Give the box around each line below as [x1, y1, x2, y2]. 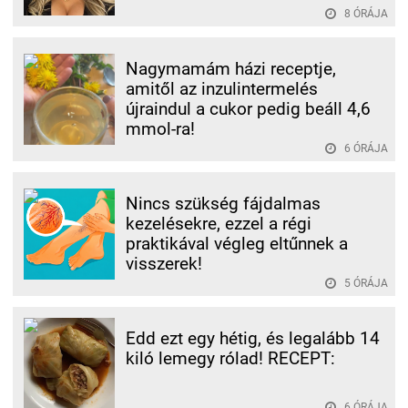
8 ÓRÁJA [344, 6, 388, 20]
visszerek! [126, 253, 202, 274]
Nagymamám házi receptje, [126, 58, 336, 79]
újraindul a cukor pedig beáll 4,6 [126, 98, 371, 119]
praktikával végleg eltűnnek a [126, 233, 348, 254]
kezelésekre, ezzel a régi [126, 213, 311, 234]
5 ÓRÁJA [344, 276, 388, 290]
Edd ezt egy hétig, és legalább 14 [126, 328, 380, 349]
